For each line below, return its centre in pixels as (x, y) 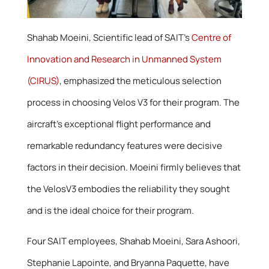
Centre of (211, 38)
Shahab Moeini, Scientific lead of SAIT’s (109, 38)
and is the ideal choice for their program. (110, 211)
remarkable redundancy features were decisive (124, 146)
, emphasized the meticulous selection (140, 81)
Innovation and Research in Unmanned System (124, 59)
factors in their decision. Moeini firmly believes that (134, 168)
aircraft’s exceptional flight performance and (119, 124)
